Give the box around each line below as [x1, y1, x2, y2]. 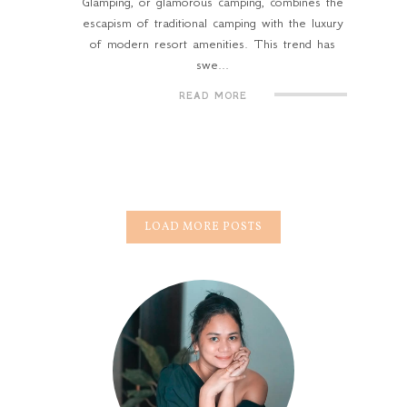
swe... [196, 56, 229, 74]
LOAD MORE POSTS [144, 220, 263, 235]
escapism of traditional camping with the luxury [82, 15, 343, 32]
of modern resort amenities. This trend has [90, 35, 335, 53]
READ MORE [178, 90, 247, 103]
